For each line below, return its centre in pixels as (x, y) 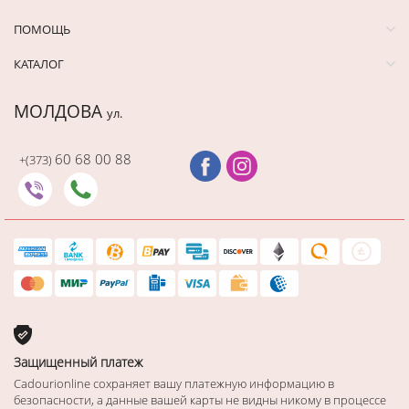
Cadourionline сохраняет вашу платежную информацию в (174, 383)
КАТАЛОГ (39, 63)
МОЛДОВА (60, 111)
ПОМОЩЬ (42, 29)
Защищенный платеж (78, 362)
